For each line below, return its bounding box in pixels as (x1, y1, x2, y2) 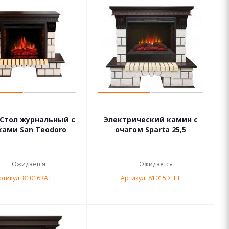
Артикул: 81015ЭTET (121, 174, 180, 182)
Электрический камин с (103, 114, 198, 124)
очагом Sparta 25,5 (115, 125, 186, 134)
